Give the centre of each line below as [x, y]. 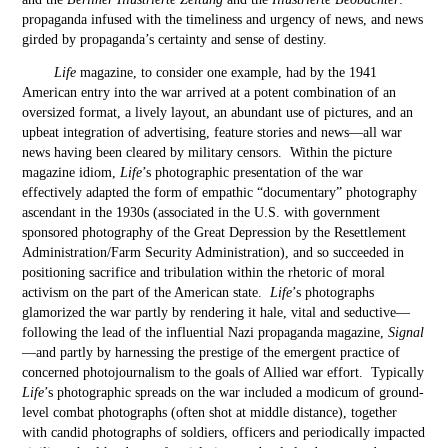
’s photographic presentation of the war [253, 172]
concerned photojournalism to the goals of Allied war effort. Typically [223, 372]
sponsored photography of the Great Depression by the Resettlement [214, 232]
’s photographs [333, 292]
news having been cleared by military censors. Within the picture [207, 152]
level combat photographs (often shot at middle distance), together [210, 412]
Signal [406, 332]
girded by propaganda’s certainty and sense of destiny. [175, 39]
